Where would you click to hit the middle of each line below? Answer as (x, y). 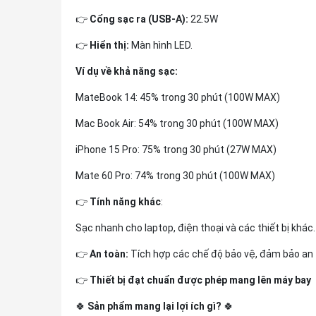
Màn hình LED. (161, 45)
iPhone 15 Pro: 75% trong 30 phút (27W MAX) (176, 150)
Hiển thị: (109, 45)
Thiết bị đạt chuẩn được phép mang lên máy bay (200, 280)
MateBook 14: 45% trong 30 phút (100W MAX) (178, 97)
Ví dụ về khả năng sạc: (127, 71)
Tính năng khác (125, 202)
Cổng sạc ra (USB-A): (139, 19)
